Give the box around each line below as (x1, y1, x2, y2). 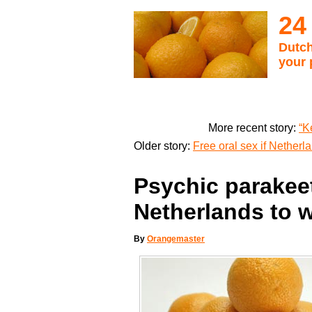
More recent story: (208, 121, 299, 134)
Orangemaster (147, 234, 205, 244)
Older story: (134, 139, 193, 152)
